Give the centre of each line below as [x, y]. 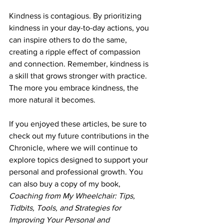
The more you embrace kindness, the [75, 88]
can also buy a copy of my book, [66, 184]
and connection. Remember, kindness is [80, 64]
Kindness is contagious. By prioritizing [76, 16]
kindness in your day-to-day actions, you [80, 28]
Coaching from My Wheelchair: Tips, [73, 196]
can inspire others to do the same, [69, 40]
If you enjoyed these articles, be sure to [79, 124]
